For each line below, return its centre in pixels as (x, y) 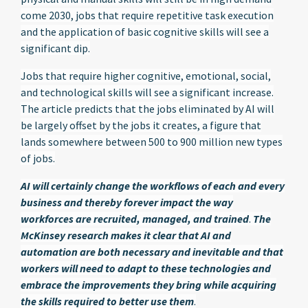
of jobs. (38, 158)
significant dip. (55, 48)
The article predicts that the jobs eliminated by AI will (147, 109)
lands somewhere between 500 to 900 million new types (152, 142)
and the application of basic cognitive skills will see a (145, 32)
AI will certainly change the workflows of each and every (153, 186)
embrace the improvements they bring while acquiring (148, 285)
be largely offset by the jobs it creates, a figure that (141, 125)
